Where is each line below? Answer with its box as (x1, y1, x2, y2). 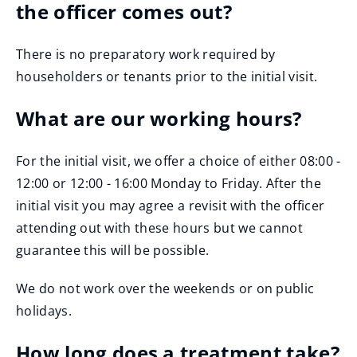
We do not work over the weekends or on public (16, 280, 315, 297)
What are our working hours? (16, 105, 302, 131)
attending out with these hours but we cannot (16, 219, 304, 237)
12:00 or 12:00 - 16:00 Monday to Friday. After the (16, 175, 322, 192)
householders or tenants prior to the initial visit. (16, 68, 318, 85)
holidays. (16, 302, 72, 320)
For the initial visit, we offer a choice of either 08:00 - (16, 152, 341, 170)
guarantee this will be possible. (16, 241, 210, 259)
